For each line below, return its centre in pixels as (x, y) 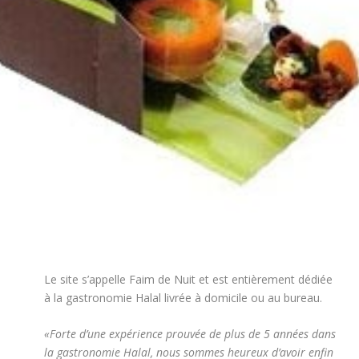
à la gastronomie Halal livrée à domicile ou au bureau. (183, 297)
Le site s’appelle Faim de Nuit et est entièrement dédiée (188, 279)
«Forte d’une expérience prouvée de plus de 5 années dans (190, 334)
